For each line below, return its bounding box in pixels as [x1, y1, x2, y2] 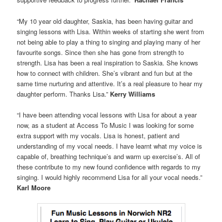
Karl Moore [17, 182, 51, 192]
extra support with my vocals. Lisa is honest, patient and [17, 130, 180, 140]
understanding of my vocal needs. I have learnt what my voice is [17, 141, 203, 151]
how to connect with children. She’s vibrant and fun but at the [17, 68, 193, 78]
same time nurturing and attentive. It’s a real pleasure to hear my [17, 78, 203, 88]
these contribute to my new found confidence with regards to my [17, 162, 201, 171]
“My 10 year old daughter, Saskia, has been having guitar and [17, 16, 193, 26]
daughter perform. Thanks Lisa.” [17, 89, 111, 99]
